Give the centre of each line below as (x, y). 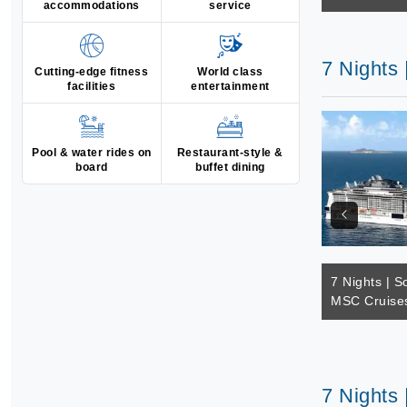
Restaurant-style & (230, 153)
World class (230, 72)
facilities (92, 86)
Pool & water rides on (92, 153)
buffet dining (230, 167)
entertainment (230, 86)
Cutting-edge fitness (92, 72)
